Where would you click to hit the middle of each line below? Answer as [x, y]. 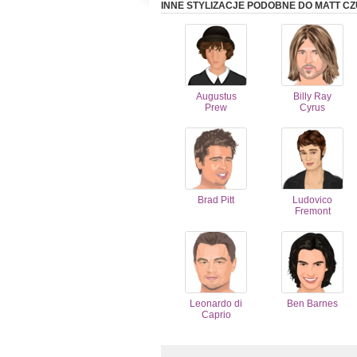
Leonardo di [216, 304]
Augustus [216, 96]
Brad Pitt [216, 200]
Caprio [216, 315]
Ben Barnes [312, 304]
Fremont [312, 211]
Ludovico [312, 200]
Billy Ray [312, 96]
